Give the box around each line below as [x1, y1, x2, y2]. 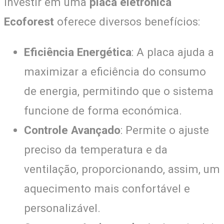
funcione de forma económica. [24, 103, 182, 117]
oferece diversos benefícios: [54, 14, 200, 28]
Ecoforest [4, 14, 54, 28]
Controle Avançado [24, 123, 120, 136]
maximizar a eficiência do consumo [24, 64, 206, 78]
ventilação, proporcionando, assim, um [24, 162, 220, 175]
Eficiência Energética [24, 45, 131, 58]
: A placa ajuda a [131, 45, 214, 58]
